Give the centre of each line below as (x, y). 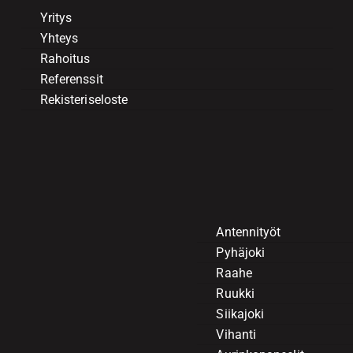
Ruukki (235, 294)
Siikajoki (240, 314)
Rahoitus (65, 59)
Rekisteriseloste (84, 100)
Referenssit (71, 80)
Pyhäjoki (241, 253)
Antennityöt (249, 232)
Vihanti (236, 335)
